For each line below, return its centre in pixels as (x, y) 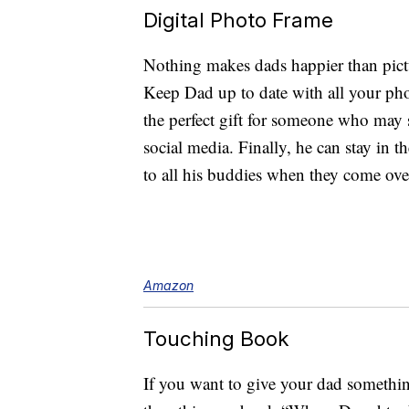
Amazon (168, 286)
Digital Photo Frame (238, 20)
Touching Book (216, 339)
